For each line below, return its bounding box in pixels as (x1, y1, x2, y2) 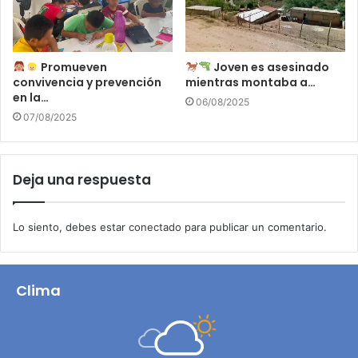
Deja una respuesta (13, 169, 151, 189)
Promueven (38, 58, 107, 75)
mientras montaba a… (185, 74, 316, 90)
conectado (129, 220, 181, 233)
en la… (13, 89, 49, 105)
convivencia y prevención (13, 74, 161, 90)
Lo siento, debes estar (13, 220, 129, 233)
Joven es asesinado (210, 58, 329, 75)
